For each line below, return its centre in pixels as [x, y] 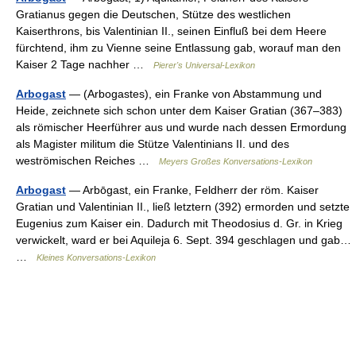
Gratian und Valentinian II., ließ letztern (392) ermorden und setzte [183, 207]
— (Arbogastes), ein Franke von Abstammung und [194, 94]
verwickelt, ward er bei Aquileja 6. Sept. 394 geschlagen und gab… [184, 240]
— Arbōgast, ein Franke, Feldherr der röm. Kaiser [192, 190]
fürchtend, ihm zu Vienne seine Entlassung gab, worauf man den [178, 48]
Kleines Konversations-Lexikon [96, 257]
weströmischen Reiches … [87, 161]
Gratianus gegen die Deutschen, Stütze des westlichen [153, 14]
